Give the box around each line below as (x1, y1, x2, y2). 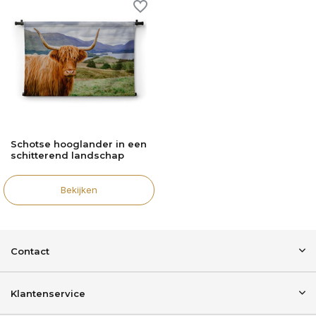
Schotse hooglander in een (11, 138, 147, 150)
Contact (11, 245, 49, 257)
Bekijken (61, 183, 97, 195)
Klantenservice (11, 288, 85, 299)
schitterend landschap (11, 149, 124, 161)
